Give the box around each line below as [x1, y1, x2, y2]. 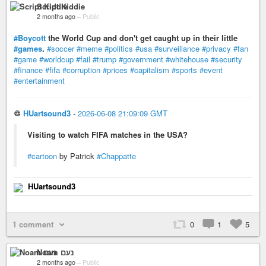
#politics [104, 43, 133, 55]
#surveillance [154, 43, 199, 55]
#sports [172, 64, 197, 76]
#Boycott [14, 32, 46, 44]
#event [199, 64, 223, 76]
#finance [14, 64, 43, 76]
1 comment [12, 218, 53, 230]
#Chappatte [97, 150, 136, 162]
